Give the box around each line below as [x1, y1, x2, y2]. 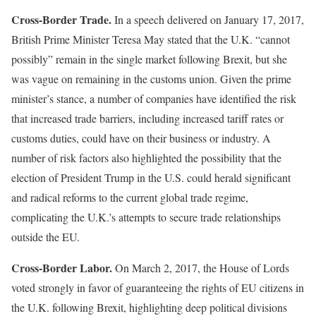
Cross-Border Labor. [11, 260, 112, 276]
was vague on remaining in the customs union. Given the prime [11, 71, 291, 87]
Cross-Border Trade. [11, 11, 111, 28]
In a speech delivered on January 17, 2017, [111, 12, 304, 28]
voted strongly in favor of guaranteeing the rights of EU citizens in [11, 280, 304, 296]
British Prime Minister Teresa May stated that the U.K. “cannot [11, 32, 290, 47]
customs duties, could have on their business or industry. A [11, 130, 271, 146]
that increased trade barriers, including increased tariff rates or [11, 111, 284, 126]
